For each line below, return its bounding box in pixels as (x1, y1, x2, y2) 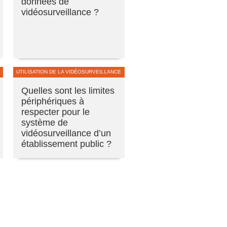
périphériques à (21, 96, 84, 106)
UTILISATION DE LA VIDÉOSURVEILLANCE (16, 68, 121, 74)
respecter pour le (21, 106, 90, 117)
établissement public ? (21, 138, 111, 149)
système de (21, 117, 68, 128)
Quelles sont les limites (21, 85, 115, 96)
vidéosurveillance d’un (21, 128, 111, 138)
